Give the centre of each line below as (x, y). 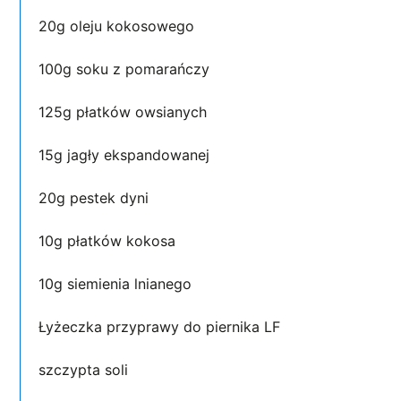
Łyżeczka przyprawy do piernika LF (162, 326)
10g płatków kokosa (110, 240)
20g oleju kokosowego (119, 26)
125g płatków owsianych (125, 111)
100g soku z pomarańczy (127, 68)
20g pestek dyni (96, 197)
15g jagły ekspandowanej (127, 154)
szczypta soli (86, 369)
